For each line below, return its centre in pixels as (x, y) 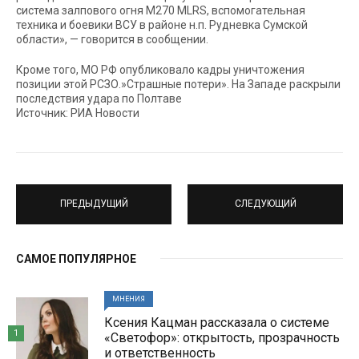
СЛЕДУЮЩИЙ (265, 204)
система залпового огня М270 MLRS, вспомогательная (161, 10)
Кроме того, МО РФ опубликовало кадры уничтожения (160, 69)
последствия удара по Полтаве (99, 98)
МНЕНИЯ (129, 298)
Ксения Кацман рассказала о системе (217, 322)
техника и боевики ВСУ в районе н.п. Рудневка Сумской (162, 24)
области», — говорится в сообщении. (112, 39)
